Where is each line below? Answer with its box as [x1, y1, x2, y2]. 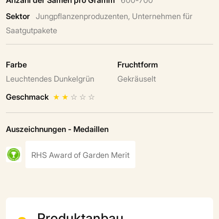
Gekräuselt [117, 72, 156, 84]
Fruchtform [117, 58, 158, 69]
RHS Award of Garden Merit [31, 149, 130, 160]
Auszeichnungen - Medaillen [6, 123, 109, 134]
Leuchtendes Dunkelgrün [6, 72, 94, 84]
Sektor [6, 10, 30, 21]
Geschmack [6, 90, 49, 102]
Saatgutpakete [6, 24, 57, 35]
